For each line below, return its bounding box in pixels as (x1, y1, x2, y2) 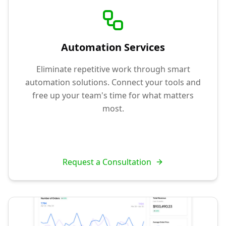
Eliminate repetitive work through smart (36, 63, 190, 75)
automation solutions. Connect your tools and (25, 76, 201, 88)
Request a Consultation (63, 156, 151, 167)
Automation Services (61, 40, 165, 54)
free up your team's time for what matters (32, 89, 194, 101)
